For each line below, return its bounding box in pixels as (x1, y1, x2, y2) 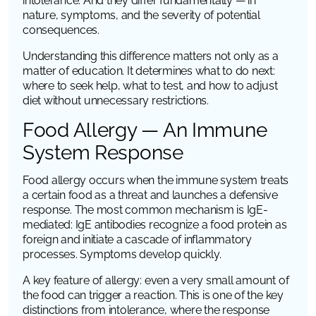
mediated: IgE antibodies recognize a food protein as (23, 217, 287, 231)
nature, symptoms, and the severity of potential (23, 8, 260, 22)
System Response (23, 140, 183, 164)
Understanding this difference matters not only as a (23, 49, 279, 63)
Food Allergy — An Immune (23, 118, 267, 142)
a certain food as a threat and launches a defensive (23, 188, 278, 202)
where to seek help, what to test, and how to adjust (23, 78, 278, 92)
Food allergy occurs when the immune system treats (23, 173, 289, 187)
